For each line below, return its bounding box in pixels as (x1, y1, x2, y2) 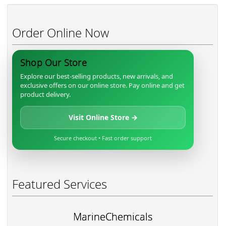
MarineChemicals (73, 209, 152, 223)
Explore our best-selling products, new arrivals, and (20, 71, 173, 81)
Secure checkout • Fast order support (54, 134, 152, 142)
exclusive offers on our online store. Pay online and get (20, 80, 185, 90)
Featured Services (12, 175, 107, 192)
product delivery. (20, 89, 71, 99)
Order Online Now (12, 24, 109, 41)
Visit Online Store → (68, 112, 138, 122)
